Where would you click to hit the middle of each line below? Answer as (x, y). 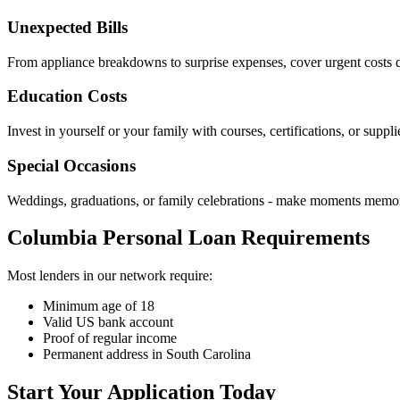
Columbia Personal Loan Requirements (188, 238)
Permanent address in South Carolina (147, 354)
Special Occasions (71, 165)
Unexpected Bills (67, 27)
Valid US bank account (108, 322)
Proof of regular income (110, 338)
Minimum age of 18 (99, 306)
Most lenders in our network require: (110, 276)
